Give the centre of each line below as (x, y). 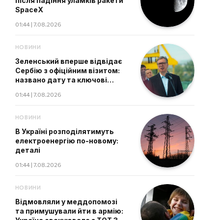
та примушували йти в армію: (69, 211)
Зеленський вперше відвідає (69, 61)
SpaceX (29, 10)
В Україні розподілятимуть (64, 131)
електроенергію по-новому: (67, 141)
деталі (27, 150)
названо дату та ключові (61, 80)
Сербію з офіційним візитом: (67, 70)
